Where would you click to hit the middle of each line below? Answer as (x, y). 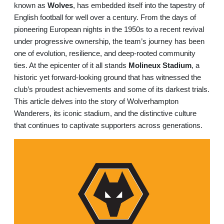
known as (31, 5)
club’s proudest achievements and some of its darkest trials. (112, 89)
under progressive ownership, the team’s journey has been (109, 41)
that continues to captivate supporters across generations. (108, 125)
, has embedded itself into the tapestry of (139, 5)
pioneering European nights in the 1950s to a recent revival (109, 29)
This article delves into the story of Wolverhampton (96, 101)
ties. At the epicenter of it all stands (71, 65)
